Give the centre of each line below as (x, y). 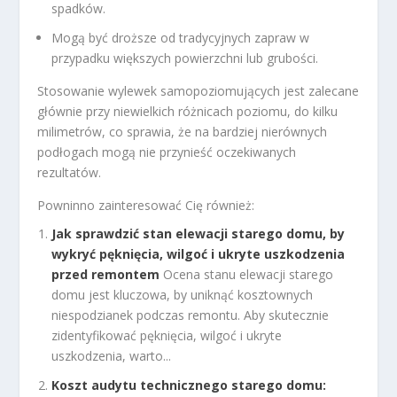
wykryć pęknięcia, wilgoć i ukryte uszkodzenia (198, 254)
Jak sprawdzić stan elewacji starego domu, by (198, 234)
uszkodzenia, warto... (112, 356)
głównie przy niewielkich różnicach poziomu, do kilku (188, 111)
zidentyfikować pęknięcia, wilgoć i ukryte (167, 336)
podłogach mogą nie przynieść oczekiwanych (167, 152)
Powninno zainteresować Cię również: (146, 205)
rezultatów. (70, 172)
